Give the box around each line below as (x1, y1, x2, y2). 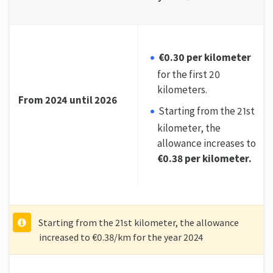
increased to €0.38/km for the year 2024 (39, 230, 203, 243)
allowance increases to (157, 136, 256, 150)
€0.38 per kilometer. (157, 151, 252, 165)
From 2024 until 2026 (18, 93, 118, 107)
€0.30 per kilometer (158, 50, 252, 64)
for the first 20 (157, 67, 220, 81)
